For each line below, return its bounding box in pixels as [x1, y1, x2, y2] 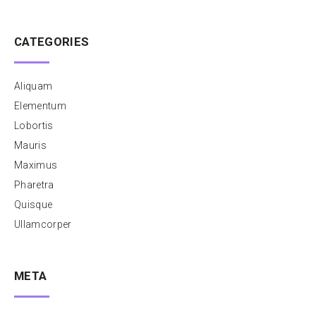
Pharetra [14, 179, 54, 191]
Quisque [14, 199, 53, 211]
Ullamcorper [14, 219, 72, 231]
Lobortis [14, 120, 54, 132]
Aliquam [14, 80, 53, 92]
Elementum [14, 100, 66, 112]
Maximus [14, 159, 58, 171]
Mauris [14, 140, 47, 152]
